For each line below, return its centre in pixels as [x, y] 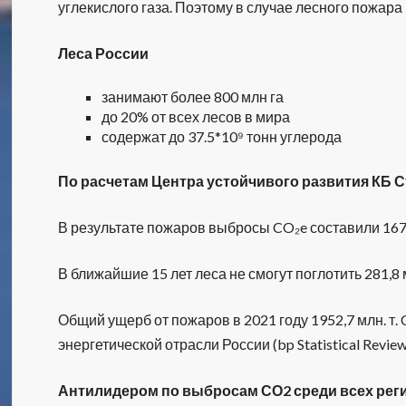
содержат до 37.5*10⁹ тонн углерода [222, 136]
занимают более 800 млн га [193, 97]
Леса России [104, 53]
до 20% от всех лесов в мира [196, 116]
